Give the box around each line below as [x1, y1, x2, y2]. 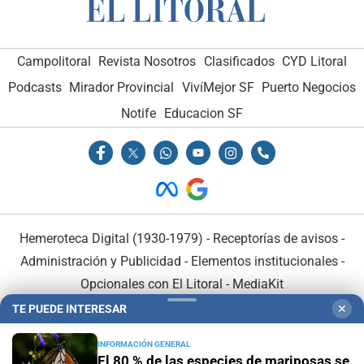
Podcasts [7, 79, 62, 95]
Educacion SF [163, 105, 243, 121]
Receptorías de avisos [213, 230, 338, 246]
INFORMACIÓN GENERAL [97, 340, 190, 349]
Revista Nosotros [98, 53, 197, 69]
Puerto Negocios [262, 79, 357, 95]
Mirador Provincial [69, 79, 175, 95]
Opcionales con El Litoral [80, 275, 223, 292]
